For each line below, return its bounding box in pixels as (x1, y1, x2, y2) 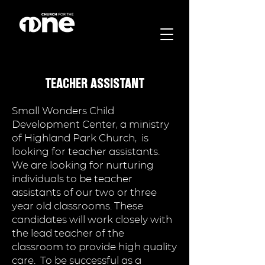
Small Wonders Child (12, 105, 114, 117)
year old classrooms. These (12, 200, 143, 212)
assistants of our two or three (12, 186, 157, 198)
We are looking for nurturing (12, 159, 154, 171)
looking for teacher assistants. (12, 146, 160, 157)
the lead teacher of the (12, 227, 124, 239)
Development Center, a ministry (12, 118, 169, 130)
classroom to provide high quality (12, 241, 177, 253)
